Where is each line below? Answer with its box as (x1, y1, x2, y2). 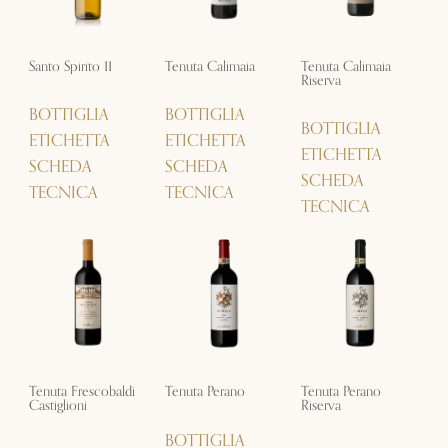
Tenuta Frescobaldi (28, 380, 135, 404)
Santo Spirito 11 (28, 54, 112, 78)
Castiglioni (28, 394, 87, 418)
